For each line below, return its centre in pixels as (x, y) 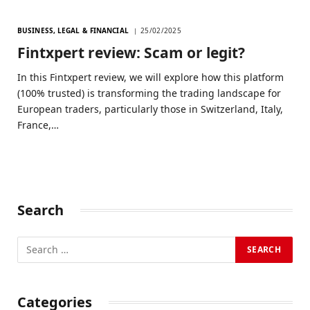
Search (40, 210)
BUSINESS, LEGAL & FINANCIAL (73, 30)
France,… (38, 125)
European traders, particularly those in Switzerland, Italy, (150, 109)
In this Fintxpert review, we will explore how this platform (151, 77)
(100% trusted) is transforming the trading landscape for (149, 93)
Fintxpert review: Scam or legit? (131, 52)
